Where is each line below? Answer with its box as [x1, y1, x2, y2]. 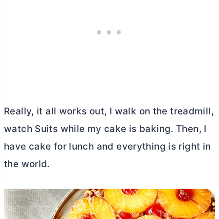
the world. [4, 158, 50, 170]
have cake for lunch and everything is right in [4, 141, 211, 153]
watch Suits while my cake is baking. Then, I [4, 123, 207, 135]
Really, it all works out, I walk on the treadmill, [4, 106, 214, 117]
